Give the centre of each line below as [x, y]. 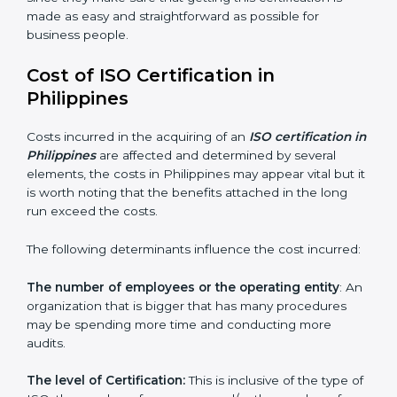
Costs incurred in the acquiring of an [138, 182]
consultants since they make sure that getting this [178, 43]
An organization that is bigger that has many [160, 370]
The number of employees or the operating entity [183, 351]
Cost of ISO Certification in [151, 121]
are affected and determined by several [231, 201]
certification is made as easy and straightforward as [180, 62]
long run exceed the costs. [107, 257]
